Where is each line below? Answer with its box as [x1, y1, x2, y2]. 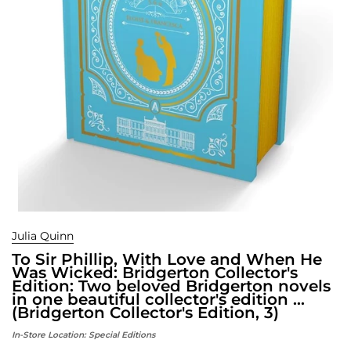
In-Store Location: [12, 329, 89, 340]
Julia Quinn [12, 228, 74, 243]
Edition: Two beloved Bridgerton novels [12, 276, 331, 295]
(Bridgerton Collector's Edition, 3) [12, 302, 279, 322]
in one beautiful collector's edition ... [12, 289, 305, 309]
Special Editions [89, 329, 155, 340]
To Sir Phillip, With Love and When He [12, 249, 322, 269]
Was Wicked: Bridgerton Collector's [12, 262, 298, 282]
